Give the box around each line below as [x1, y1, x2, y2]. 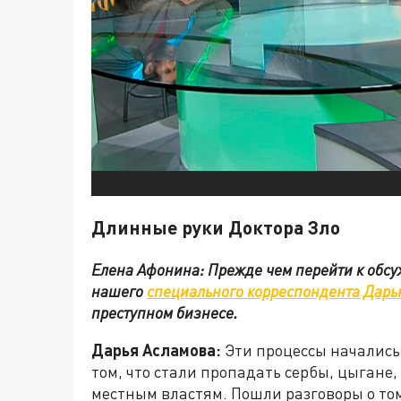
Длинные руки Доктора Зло [91, 215, 340, 238]
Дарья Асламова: [91, 339, 221, 360]
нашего [91, 280, 147, 301]
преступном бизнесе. [91, 302, 238, 322]
